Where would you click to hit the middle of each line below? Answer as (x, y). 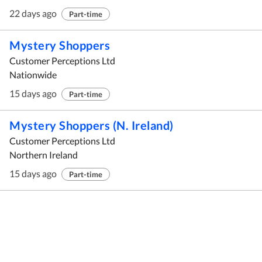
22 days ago (33, 13)
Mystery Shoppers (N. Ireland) (92, 125)
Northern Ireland (44, 155)
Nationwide (33, 75)
